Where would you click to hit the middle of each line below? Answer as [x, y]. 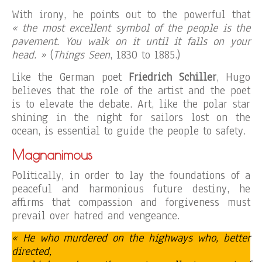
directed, [32, 251]
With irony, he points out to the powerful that [131, 15]
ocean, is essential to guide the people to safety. [129, 131]
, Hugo [233, 77]
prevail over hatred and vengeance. [96, 216]
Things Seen [82, 55]
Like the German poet [70, 77]
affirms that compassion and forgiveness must [131, 202]
